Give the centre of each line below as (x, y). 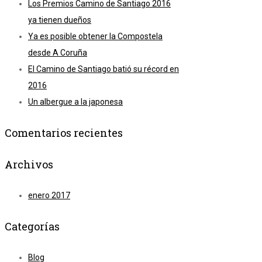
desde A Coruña (58, 53)
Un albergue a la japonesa (75, 102)
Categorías (32, 227)
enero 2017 (49, 196)
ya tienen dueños (60, 20)
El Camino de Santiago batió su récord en (104, 69)
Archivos (29, 165)
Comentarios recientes (64, 133)
